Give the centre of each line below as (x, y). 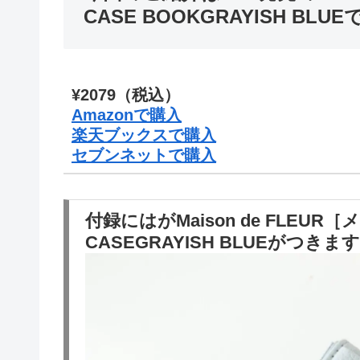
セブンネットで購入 (144, 155)
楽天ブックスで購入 (144, 135)
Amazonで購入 (127, 115)
